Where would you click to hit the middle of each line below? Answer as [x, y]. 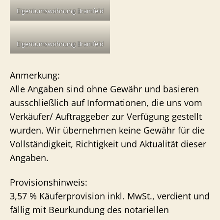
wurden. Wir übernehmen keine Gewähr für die [107, 130]
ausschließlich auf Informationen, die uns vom [106, 102]
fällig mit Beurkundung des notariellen [89, 210]
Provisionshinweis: [49, 182]
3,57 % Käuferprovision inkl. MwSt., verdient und [110, 196]
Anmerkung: [35, 75]
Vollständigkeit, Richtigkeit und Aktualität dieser [108, 144]
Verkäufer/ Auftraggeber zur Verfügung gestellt [106, 116]
